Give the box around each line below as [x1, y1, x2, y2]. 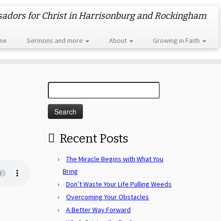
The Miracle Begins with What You [66, 154, 163, 163]
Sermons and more [26, 36, 84, 45]
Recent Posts [60, 132, 128, 146]
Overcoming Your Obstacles [66, 192, 149, 201]
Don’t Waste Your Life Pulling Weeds [66, 180, 172, 188]
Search [47, 82, 68, 91]
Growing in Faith [152, 36, 201, 45]
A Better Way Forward [66, 205, 131, 214]
